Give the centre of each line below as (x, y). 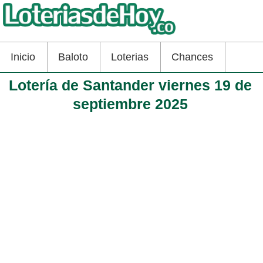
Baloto (73, 57)
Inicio (23, 57)
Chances (192, 57)
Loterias (130, 57)
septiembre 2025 (130, 104)
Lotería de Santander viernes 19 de (130, 85)
